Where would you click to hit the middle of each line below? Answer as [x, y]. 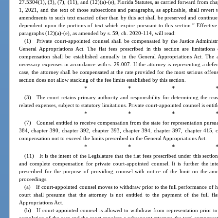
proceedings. [34, 179]
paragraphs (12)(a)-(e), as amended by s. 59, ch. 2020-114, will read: [98, 33]
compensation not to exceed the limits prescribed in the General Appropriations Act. [113, 138]
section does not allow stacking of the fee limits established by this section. [103, 80]
